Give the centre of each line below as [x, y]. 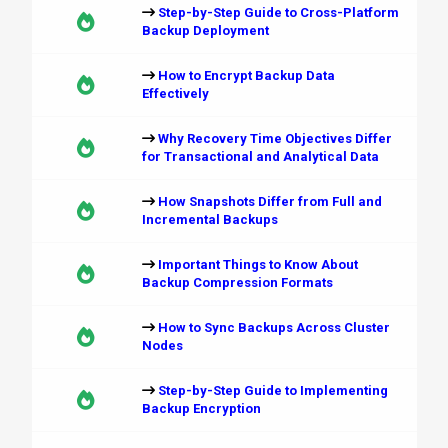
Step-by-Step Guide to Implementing [272, 390]
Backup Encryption [201, 408]
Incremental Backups [209, 219]
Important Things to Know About [257, 264]
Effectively [175, 93]
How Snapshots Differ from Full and [269, 201]
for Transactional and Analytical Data [260, 156]
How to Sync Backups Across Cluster [273, 327]
